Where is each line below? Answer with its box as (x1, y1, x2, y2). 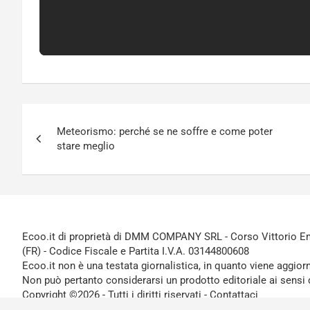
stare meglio (57, 140, 115, 153)
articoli (21, 132, 90, 159)
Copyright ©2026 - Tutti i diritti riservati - (22, 289, 210, 302)
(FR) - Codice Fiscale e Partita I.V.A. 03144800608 (22, 245, 249, 258)
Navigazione (21, 104, 143, 131)
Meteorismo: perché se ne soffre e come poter (57, 125, 273, 138)
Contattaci (210, 289, 258, 302)
